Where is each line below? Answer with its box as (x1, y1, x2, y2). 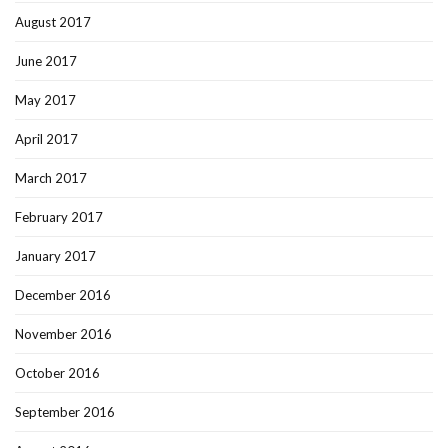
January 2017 (15, 248, 96, 265)
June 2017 (15, 53, 77, 70)
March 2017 (15, 170, 87, 187)
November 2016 (15, 326, 112, 343)
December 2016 (15, 287, 111, 304)
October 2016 (15, 365, 100, 382)
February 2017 (15, 209, 103, 226)
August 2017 (15, 14, 91, 31)
